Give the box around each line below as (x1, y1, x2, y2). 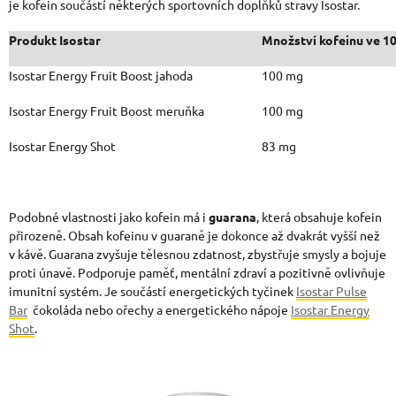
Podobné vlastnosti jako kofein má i (9, 209, 209, 225)
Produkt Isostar (9, 32, 101, 49)
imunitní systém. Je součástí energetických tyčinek (9, 283, 296, 300)
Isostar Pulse (296, 283, 367, 300)
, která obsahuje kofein (256, 209, 382, 225)
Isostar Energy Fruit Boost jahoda (9, 67, 193, 84)
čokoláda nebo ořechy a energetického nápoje (27, 301, 291, 318)
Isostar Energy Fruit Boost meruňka (9, 103, 204, 119)
